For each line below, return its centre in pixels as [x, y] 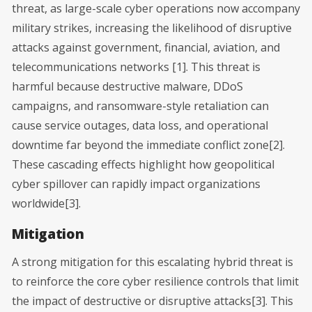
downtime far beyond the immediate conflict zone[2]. [148, 145]
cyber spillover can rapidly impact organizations [136, 184]
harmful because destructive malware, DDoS [127, 86]
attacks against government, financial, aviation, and [146, 47]
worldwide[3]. [46, 203]
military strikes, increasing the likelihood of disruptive [152, 28]
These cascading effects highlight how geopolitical [143, 164]
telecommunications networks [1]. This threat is [136, 67]
